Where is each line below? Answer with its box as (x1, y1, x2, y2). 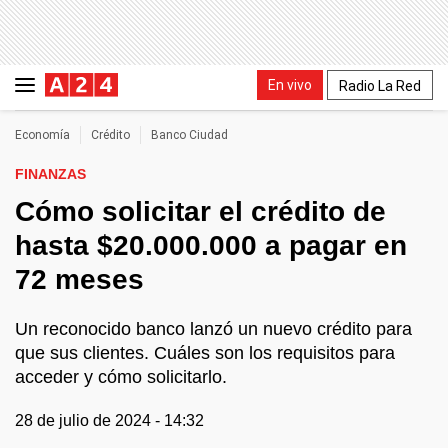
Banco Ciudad (151, 128, 228, 142)
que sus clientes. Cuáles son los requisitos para (15, 343, 395, 363)
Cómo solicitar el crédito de (15, 196, 386, 227)
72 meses (15, 264, 144, 295)
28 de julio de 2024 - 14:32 (15, 412, 204, 429)
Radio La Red (339, 77, 421, 94)
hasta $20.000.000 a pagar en (15, 230, 407, 261)
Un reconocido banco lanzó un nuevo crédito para (15, 319, 412, 339)
